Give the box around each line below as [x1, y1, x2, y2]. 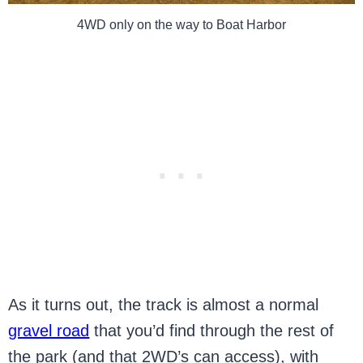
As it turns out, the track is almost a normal [8, 295, 319, 314]
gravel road [8, 321, 90, 340]
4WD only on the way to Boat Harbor [77, 17, 286, 32]
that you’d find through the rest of [89, 321, 335, 340]
